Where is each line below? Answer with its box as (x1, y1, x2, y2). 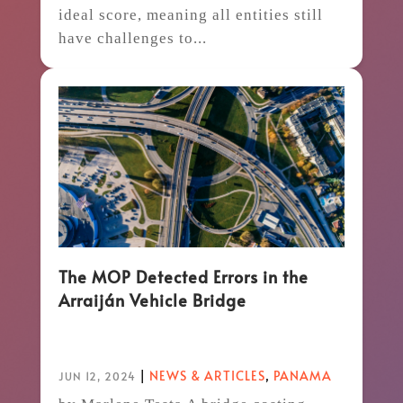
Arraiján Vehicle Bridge (58, 288, 246, 311)
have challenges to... (58, 30, 207, 48)
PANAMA (273, 366, 332, 384)
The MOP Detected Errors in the (58, 264, 309, 288)
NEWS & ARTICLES (148, 366, 265, 384)
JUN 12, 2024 (58, 368, 136, 383)
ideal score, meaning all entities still (58, 6, 323, 24)
